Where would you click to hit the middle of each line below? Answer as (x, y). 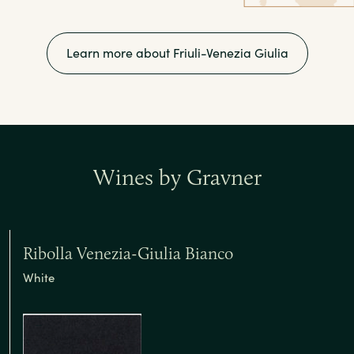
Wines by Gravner (177, 177)
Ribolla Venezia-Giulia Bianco (128, 253)
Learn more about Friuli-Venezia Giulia (177, 53)
